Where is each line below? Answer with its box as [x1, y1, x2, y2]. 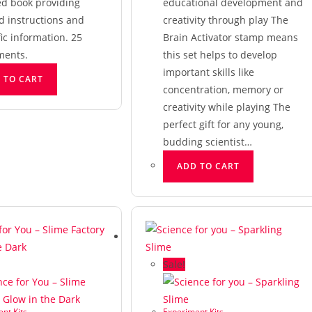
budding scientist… [162, 135, 252, 148]
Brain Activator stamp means [162, 31, 298, 44]
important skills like [162, 65, 254, 79]
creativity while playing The [162, 100, 290, 114]
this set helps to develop [162, 48, 277, 61]
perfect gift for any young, [162, 118, 283, 131]
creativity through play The [162, 13, 288, 26]
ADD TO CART [176, 160, 240, 172]
